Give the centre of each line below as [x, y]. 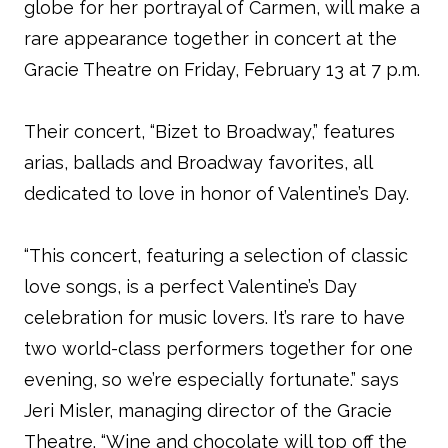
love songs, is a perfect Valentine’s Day [190, 286]
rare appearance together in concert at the [210, 38]
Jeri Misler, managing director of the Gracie [208, 410]
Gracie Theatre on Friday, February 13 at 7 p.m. [222, 69]
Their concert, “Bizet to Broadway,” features [209, 131]
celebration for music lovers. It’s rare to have [214, 317]
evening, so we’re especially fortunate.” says [211, 379]
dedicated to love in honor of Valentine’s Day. [216, 193]
